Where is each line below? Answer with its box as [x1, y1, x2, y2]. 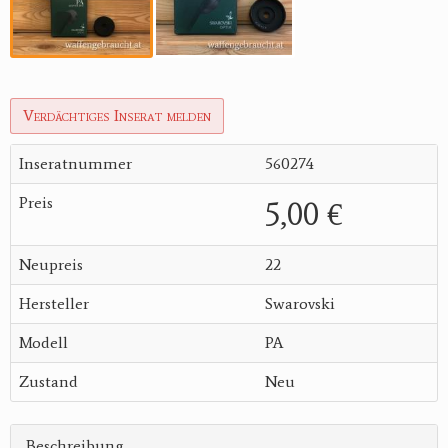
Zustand [19, 372, 78, 392]
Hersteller [19, 294, 89, 314]
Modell [19, 333, 68, 353]
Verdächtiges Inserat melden [23, 106, 211, 126]
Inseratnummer [19, 154, 132, 174]
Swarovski [265, 294, 335, 314]
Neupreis [19, 255, 83, 275]
